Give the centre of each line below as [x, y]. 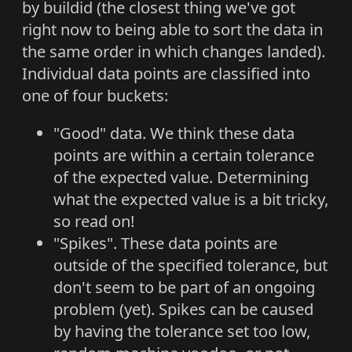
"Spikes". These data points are [165, 244]
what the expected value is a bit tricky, [191, 200]
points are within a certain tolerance [184, 156]
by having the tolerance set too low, [182, 332]
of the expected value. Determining [181, 178]
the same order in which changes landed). [174, 52]
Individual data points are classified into [166, 74]
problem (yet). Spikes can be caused [183, 310]
